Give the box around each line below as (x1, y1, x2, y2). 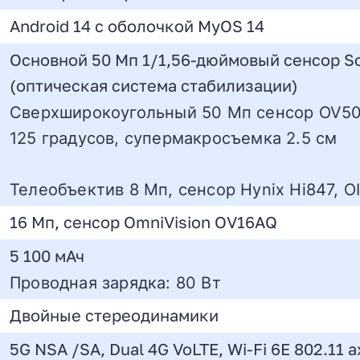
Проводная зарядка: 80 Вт (10, 271, 221, 293)
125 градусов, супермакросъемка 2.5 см (10, 126, 337, 149)
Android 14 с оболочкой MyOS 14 (10, 17, 264, 36)
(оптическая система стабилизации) (10, 76, 298, 96)
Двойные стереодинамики (10, 306, 219, 325)
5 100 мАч (10, 247, 84, 266)
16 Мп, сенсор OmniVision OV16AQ (10, 213, 277, 232)
